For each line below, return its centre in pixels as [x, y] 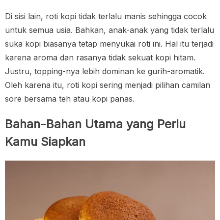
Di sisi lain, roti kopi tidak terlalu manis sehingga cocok [106, 16]
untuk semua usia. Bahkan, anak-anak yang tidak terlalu [110, 30]
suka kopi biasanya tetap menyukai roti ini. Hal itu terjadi [109, 43]
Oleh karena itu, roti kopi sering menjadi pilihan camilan [108, 85]
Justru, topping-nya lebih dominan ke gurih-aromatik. [105, 71]
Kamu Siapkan [45, 141]
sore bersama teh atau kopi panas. [70, 98]
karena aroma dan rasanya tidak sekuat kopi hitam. [100, 57]
